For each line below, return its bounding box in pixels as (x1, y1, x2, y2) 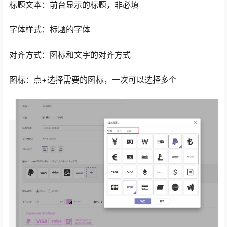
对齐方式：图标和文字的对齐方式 (9, 49, 131, 60)
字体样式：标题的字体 (9, 24, 90, 35)
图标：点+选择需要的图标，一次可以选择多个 (9, 74, 177, 85)
